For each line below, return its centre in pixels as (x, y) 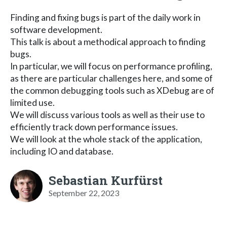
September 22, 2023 (84, 193)
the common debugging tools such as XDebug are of (112, 90)
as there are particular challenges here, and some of (111, 78)
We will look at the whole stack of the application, (106, 139)
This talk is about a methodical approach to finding (108, 42)
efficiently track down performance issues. (94, 127)
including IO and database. (62, 151)
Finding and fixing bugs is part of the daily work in (105, 17)
